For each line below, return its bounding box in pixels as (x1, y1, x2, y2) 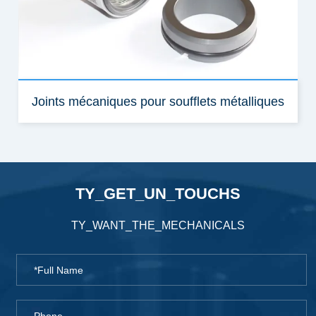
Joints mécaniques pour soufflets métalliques (31, 95, 284, 109)
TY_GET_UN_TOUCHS (75, 185, 241, 203)
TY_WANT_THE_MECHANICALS (71, 219, 245, 232)
